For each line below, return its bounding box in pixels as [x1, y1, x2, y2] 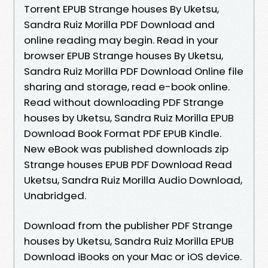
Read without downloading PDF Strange [24, 95, 224, 109]
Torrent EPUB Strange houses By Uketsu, [24, 1, 219, 16]
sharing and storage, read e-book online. [24, 79, 230, 94]
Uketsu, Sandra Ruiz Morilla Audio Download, [24, 172, 242, 187]
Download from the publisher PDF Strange [24, 218, 233, 233]
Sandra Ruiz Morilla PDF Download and [24, 17, 215, 32]
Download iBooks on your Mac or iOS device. [24, 249, 242, 264]
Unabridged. [24, 188, 86, 203]
